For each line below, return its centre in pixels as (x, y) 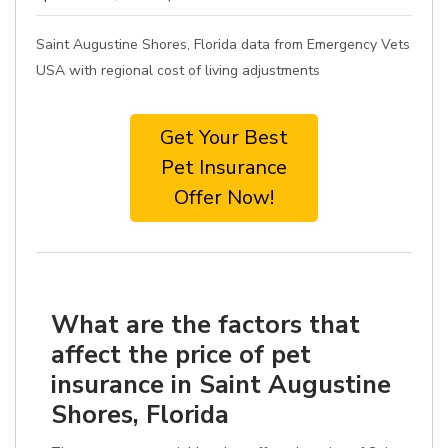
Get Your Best (224, 137)
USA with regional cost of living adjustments (178, 70)
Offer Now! (224, 197)
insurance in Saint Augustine (221, 384)
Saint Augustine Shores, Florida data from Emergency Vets (223, 44)
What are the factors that (205, 324)
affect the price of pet (181, 354)
